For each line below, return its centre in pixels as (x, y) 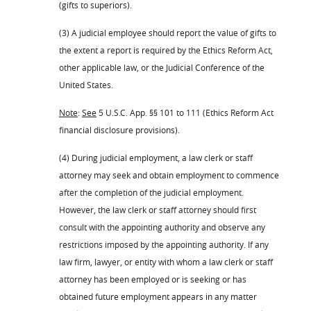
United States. (86, 84)
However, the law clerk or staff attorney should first (158, 209)
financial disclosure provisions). (119, 129)
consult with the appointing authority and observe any (162, 227)
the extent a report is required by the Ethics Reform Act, (166, 50)
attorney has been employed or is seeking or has (153, 279)
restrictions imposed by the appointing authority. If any (164, 244)
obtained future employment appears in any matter (158, 296)
